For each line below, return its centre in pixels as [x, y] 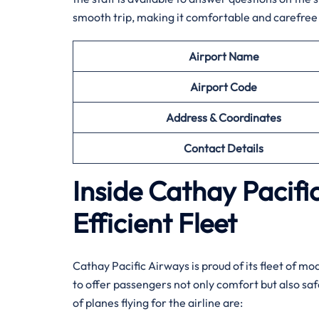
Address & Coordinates [224, 117]
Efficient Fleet [155, 223]
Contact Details [224, 148]
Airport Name [224, 56]
